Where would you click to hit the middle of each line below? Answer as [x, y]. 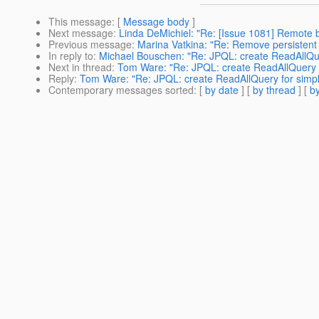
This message [80, 22]
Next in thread [80, 67]
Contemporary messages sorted [121, 90]
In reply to [71, 56]
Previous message [90, 45]
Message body [156, 22]
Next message [81, 33]
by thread [274, 90]
